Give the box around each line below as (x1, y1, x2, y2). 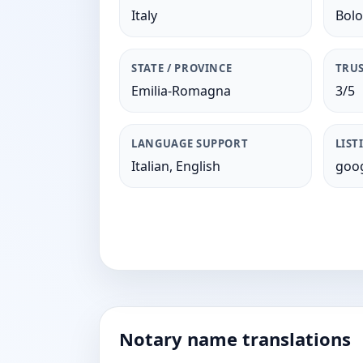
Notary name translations (119, 327, 351, 351)
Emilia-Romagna (131, 82, 231, 100)
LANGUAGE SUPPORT (131, 136, 249, 151)
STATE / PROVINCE (131, 61, 233, 75)
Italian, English (131, 157, 220, 175)
